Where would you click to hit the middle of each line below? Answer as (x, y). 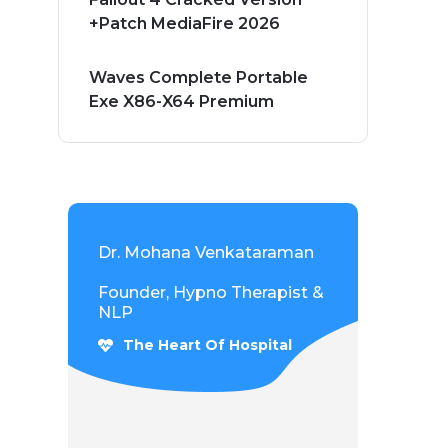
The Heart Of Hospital (207, 345)
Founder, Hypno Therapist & (211, 293)
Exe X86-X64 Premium (181, 102)
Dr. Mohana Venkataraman (206, 253)
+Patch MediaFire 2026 (184, 24)
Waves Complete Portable (198, 78)
